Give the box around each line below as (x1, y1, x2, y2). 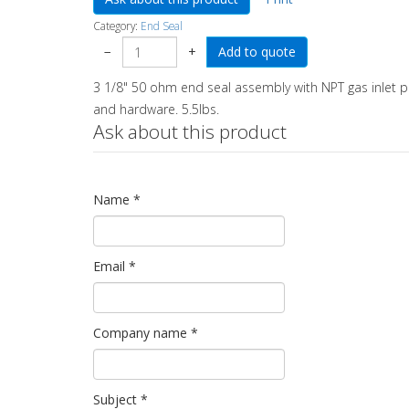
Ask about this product (93, 119, 287, 144)
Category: (93, 18, 141, 33)
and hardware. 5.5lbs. (93, 100, 219, 118)
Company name (93, 324, 187, 341)
